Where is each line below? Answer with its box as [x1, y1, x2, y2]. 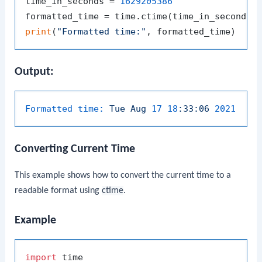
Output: [15, 65, 54, 78]
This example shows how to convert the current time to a [15, 171, 232, 181]
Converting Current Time [15, 143, 136, 156]
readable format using [15, 186, 102, 196]
